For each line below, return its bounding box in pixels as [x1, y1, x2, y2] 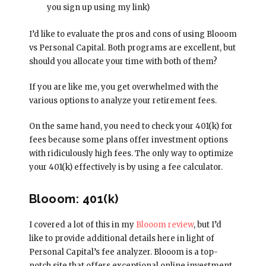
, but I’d [193, 219, 221, 230]
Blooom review [135, 219, 194, 230]
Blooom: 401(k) [28, 191, 119, 206]
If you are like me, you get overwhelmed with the [28, 81, 218, 92]
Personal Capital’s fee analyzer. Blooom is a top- [28, 246, 218, 257]
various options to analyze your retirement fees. [28, 95, 217, 106]
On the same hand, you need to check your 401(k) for [28, 121, 233, 131]
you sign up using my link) [46, 2, 150, 12]
